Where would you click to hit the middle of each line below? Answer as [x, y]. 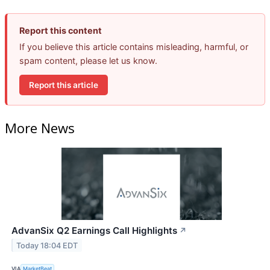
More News [40, 127]
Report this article [64, 85]
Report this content [61, 31]
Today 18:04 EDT [47, 245]
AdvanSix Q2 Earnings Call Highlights [94, 230]
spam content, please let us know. [88, 61]
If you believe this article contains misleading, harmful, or [134, 47]
